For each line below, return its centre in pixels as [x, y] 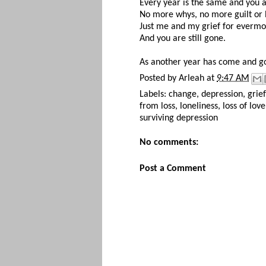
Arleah [191, 78]
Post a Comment [173, 168]
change [183, 94]
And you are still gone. [183, 38]
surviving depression [179, 118]
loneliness [199, 106]
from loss [157, 106]
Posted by [159, 78]
